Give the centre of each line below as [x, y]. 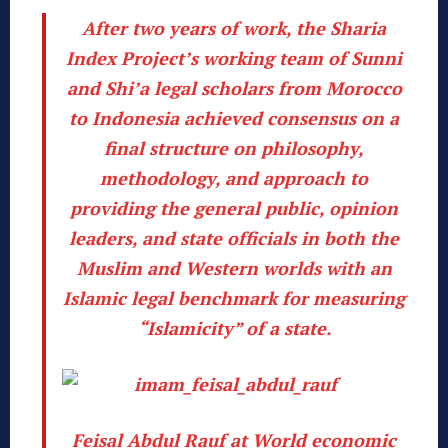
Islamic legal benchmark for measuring [234, 297]
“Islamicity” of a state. [234, 327]
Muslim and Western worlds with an [234, 267]
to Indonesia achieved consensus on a [234, 117]
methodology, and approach [225, 177]
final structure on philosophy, [234, 147]
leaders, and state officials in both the [234, 237]
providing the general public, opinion [234, 207]
